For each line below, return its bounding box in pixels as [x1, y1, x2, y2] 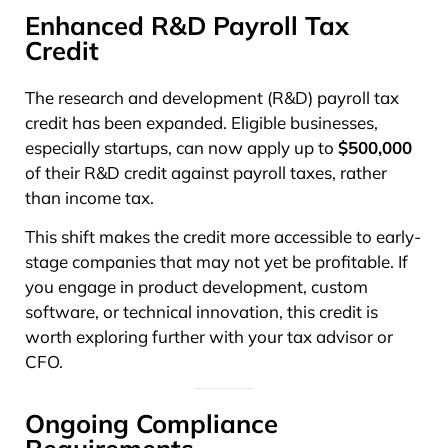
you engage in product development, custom [25, 276, 368, 297]
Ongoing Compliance [25, 406, 278, 439]
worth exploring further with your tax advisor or [25, 326, 393, 347]
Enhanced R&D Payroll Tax [25, 9, 349, 42]
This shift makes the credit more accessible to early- [25, 226, 421, 247]
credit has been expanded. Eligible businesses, [25, 111, 378, 133]
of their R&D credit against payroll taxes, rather [25, 161, 387, 183]
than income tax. [25, 186, 154, 208]
